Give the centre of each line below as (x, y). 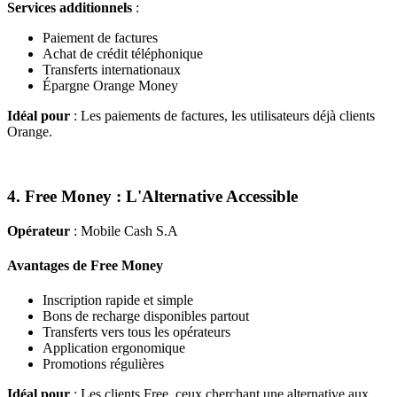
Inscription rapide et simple (118, 300)
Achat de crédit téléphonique (123, 54)
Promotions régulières (103, 364)
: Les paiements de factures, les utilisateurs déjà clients (222, 116)
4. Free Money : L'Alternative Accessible (152, 197)
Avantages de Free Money (85, 266)
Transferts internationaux (112, 70)
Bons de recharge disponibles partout (146, 316)
